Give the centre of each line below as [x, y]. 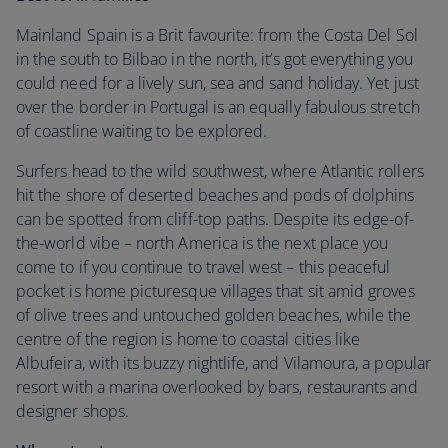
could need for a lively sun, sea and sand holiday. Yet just [217, 83]
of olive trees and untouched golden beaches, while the [214, 315]
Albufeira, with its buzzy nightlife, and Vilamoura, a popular [223, 363]
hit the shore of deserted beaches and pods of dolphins [215, 195]
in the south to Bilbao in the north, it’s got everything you [214, 59]
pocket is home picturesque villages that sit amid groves [215, 291]
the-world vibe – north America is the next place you [202, 243]
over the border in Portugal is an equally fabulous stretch [218, 107]
